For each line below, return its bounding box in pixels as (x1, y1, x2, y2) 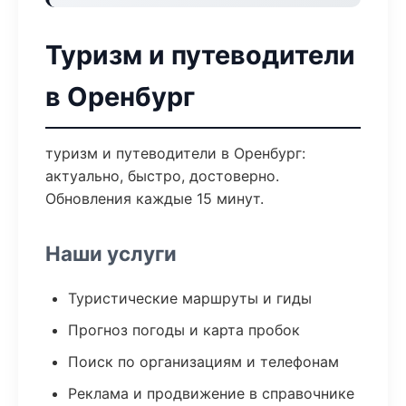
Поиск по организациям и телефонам (68, 353, 339, 371)
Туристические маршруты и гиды (68, 289, 312, 307)
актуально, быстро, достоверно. (45, 167, 279, 185)
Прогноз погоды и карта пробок (68, 321, 300, 339)
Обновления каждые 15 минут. (45, 189, 264, 208)
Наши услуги (45, 241, 177, 266)
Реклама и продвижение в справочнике (68, 384, 354, 402)
